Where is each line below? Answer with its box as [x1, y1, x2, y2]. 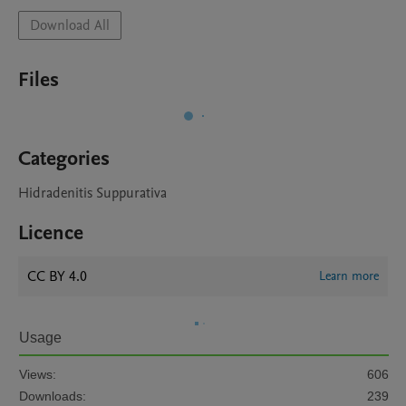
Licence [18, 219, 83, 246]
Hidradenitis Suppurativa [18, 183, 167, 203]
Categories [18, 145, 110, 172]
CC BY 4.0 [27, 266, 87, 286]
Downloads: [19, 389, 86, 403]
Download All [30, 15, 110, 35]
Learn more [319, 267, 379, 285]
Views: [19, 367, 56, 382]
